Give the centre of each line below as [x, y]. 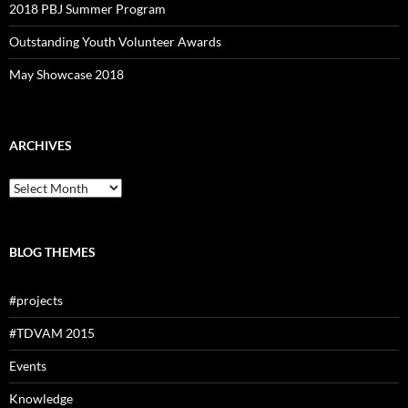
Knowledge [41, 398]
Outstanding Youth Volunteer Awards [115, 41]
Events [28, 366]
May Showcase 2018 [66, 74]
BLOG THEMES [52, 252]
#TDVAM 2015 [52, 333]
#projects [36, 300]
